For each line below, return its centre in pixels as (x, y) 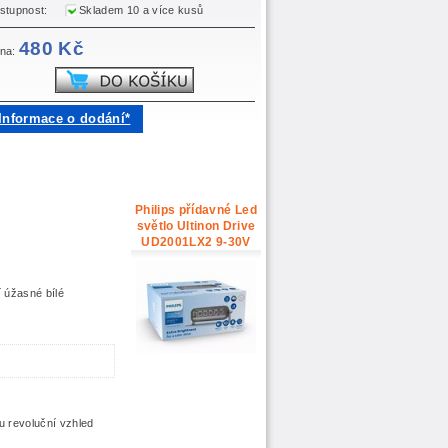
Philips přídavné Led (196, 210)
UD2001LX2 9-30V (196, 242)
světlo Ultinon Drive (196, 226)
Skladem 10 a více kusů (139, 10)
